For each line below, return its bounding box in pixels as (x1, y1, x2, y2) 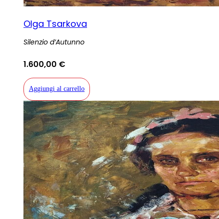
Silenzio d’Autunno (23, 37, 85, 47)
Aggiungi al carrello (29, 85, 85, 93)
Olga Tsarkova (23, 18, 87, 30)
